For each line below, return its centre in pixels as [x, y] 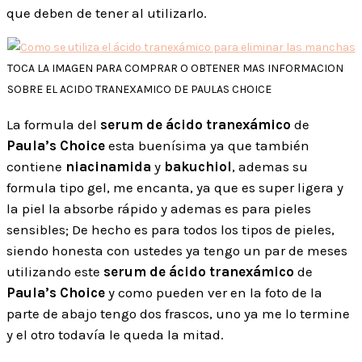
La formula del [53, 124]
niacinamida [108, 166]
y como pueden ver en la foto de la [214, 292]
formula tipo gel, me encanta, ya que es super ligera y [175, 187]
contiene [36, 166]
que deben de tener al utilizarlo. [107, 13]
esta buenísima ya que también [207, 145]
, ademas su [270, 166]
